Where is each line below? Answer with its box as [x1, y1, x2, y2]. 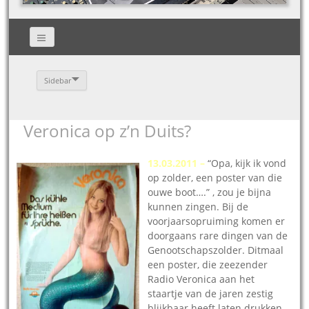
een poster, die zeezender [148, 257, 268, 271]
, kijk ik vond [230, 156, 287, 170]
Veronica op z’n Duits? [23, 119, 192, 142]
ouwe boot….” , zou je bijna [148, 185, 272, 199]
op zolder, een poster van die [148, 170, 283, 184]
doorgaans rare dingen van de [148, 228, 288, 242]
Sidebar [44, 74, 72, 86]
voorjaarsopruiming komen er [148, 214, 286, 228]
